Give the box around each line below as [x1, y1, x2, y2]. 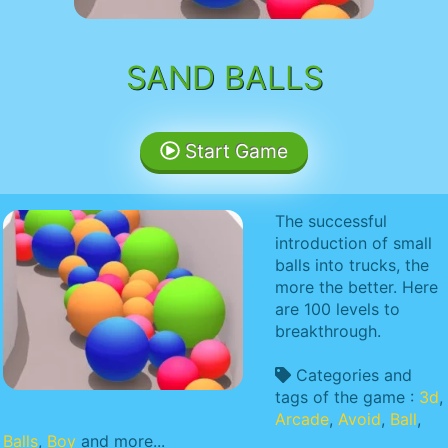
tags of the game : [275, 386, 419, 407]
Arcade [275, 408, 329, 429]
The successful [275, 210, 387, 231]
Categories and [291, 364, 412, 385]
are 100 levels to [275, 298, 400, 319]
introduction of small [275, 232, 432, 253]
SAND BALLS [125, 57, 323, 97]
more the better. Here [275, 276, 438, 297]
